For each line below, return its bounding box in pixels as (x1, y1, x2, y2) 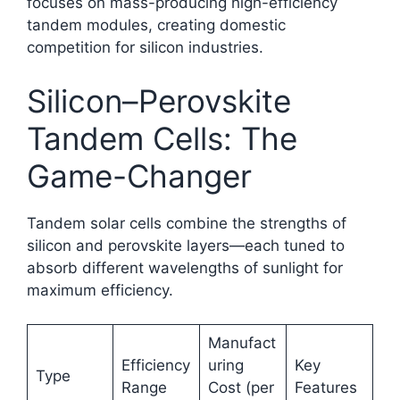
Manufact (207, 334, 276, 353)
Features (294, 379, 357, 397)
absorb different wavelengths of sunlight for (27, 258, 343, 277)
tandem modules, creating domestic (27, 16, 286, 35)
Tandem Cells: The (27, 119, 297, 157)
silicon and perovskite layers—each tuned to (27, 236, 345, 254)
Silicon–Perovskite (27, 81, 291, 120)
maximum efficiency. (27, 280, 173, 299)
